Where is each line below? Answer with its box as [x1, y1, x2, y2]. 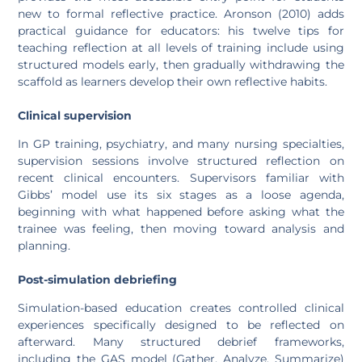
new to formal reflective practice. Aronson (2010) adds [18, 6, 344, 21]
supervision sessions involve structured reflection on [18, 153, 344, 168]
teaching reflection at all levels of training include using [18, 40, 344, 55]
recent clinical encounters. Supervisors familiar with [18, 170, 344, 185]
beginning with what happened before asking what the [18, 204, 344, 219]
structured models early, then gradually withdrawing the [18, 57, 344, 72]
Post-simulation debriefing [18, 271, 178, 287]
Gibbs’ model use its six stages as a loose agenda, [18, 187, 344, 202]
